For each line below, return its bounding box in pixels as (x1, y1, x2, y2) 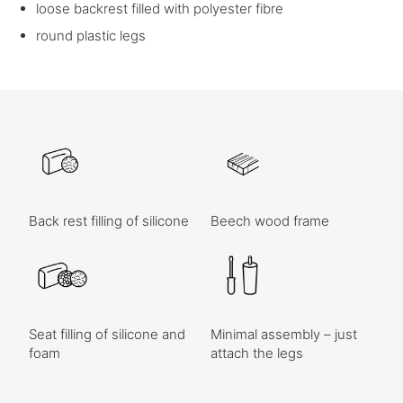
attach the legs (210, 344, 303, 362)
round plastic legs (36, 26, 146, 44)
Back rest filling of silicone (29, 211, 190, 229)
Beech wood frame (210, 211, 329, 229)
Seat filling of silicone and (29, 325, 186, 343)
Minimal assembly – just (210, 325, 357, 343)
